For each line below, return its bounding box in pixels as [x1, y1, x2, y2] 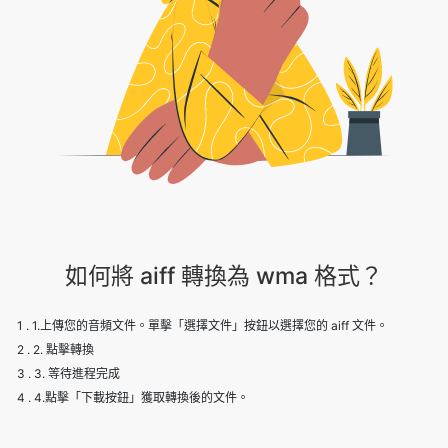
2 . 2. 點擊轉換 [17, 284, 94, 300]
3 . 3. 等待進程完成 [17, 308, 120, 324]
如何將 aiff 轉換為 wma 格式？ [65, 204, 383, 233]
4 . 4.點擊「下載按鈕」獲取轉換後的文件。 [17, 332, 249, 348]
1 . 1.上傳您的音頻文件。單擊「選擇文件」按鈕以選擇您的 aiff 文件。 [17, 260, 388, 276]
